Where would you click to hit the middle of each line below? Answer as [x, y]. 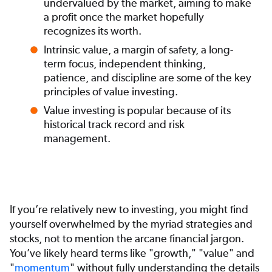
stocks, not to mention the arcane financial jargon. [127, 239]
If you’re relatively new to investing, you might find [129, 209]
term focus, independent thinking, [125, 64]
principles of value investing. [111, 92]
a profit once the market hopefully [124, 17]
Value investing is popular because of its [137, 110]
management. [77, 138]
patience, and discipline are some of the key [148, 78]
